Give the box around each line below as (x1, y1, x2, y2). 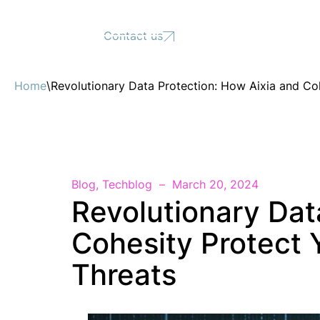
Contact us (104, 28, 163, 43)
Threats (71, 257, 176, 292)
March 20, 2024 (172, 177, 259, 191)
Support (26, 28, 70, 43)
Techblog (102, 177, 152, 191)
